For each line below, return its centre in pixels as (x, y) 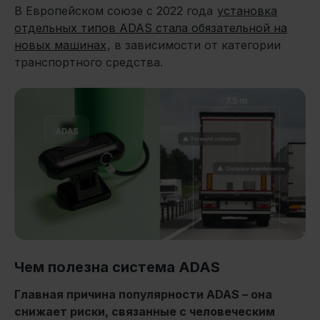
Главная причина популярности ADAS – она (143, 295)
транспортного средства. (89, 62)
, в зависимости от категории (194, 45)
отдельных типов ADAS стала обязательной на (151, 27)
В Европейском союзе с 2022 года (115, 10)
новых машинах (60, 45)
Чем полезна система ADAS (117, 267)
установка (247, 10)
